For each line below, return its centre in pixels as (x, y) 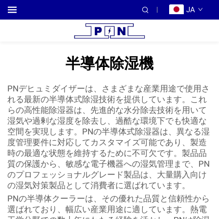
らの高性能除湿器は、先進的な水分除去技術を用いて (107, 110)
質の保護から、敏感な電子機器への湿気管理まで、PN (109, 164)
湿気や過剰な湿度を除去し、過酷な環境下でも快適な (107, 121)
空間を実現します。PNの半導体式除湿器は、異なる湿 (109, 131)
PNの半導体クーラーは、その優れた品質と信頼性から (109, 198)
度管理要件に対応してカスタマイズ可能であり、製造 (107, 142)
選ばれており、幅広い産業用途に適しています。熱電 (107, 209)
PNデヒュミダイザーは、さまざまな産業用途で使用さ (109, 88)
